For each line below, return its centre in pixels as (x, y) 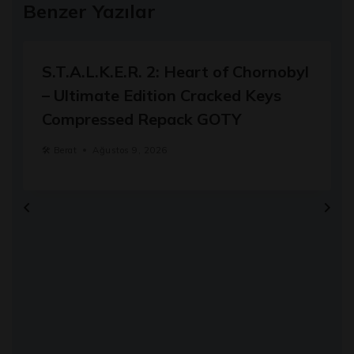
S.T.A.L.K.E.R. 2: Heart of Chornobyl (175, 71)
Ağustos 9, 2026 (130, 150)
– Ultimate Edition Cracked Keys (162, 95)
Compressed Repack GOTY (142, 119)
